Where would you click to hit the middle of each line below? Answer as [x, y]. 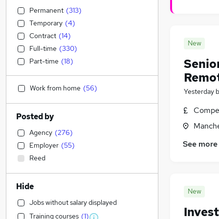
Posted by [35, 117]
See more [200, 144]
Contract [43, 36]
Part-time [44, 61]
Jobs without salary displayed [73, 202]
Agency [41, 132]
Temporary [46, 23]
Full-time [43, 48]
